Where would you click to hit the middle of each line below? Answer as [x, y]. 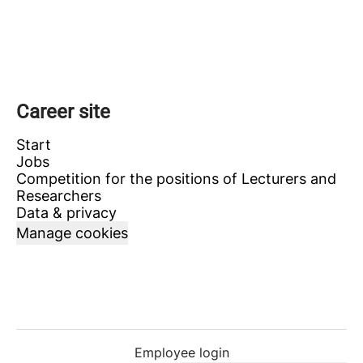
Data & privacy [66, 213]
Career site [63, 112]
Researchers [59, 196]
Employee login [181, 352]
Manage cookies [72, 233]
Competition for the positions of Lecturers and [176, 179]
